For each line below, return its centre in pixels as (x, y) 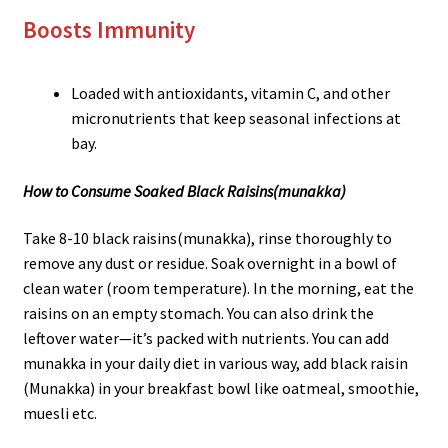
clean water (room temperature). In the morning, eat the (218, 288)
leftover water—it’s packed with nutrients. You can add (205, 338)
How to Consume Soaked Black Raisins (147, 190)
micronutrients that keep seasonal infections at (235, 117)
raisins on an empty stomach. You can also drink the (198, 313)
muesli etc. (59, 413)
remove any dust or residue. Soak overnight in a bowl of (209, 263)
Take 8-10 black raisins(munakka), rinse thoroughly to (207, 238)
